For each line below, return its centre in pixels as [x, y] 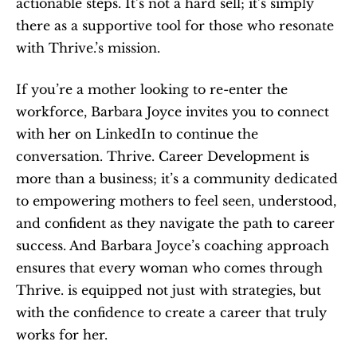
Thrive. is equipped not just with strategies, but [169, 290]
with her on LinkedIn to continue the [137, 133]
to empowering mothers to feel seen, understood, [176, 200]
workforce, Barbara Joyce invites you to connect [173, 111]
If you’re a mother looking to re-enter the [152, 89]
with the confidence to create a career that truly [171, 312]
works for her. [62, 334]
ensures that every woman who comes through [169, 267]
